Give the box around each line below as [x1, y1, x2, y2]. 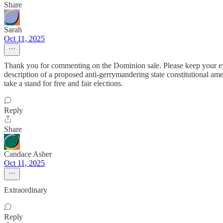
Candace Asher [4, 150, 52, 158]
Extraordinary [4, 186, 47, 194]
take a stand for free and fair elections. [4, 79, 123, 88]
